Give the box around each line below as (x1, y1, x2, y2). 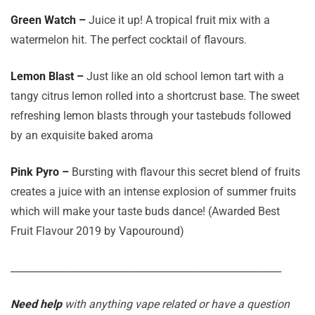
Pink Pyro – (11, 165, 72, 179)
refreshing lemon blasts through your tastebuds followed (11, 109, 291, 122)
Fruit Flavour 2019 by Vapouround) (11, 224, 184, 238)
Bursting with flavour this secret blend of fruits (72, 165, 300, 179)
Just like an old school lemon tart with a (86, 70, 284, 83)
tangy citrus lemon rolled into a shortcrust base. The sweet (11, 89, 300, 103)
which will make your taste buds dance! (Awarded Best (11, 205, 280, 218)
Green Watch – (11, 13, 86, 27)
